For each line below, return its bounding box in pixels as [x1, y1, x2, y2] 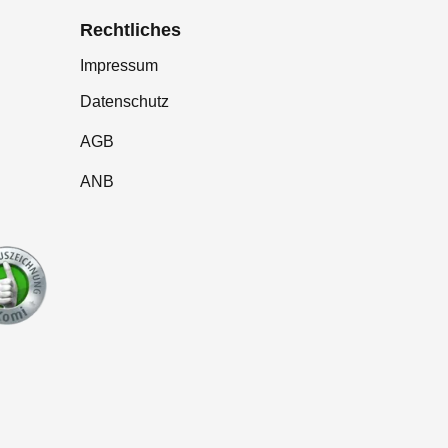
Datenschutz [80, 93, 169, 110]
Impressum [80, 57, 158, 74]
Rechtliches [80, 20, 181, 40]
